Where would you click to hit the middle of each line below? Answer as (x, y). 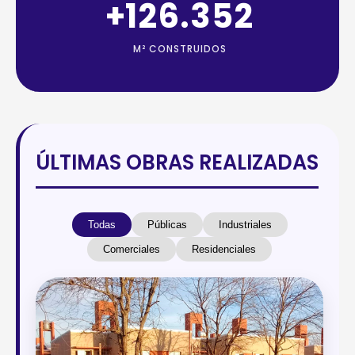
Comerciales (132, 249)
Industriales (245, 225)
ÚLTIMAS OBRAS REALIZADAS (177, 162)
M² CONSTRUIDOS (179, 49)
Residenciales (224, 249)
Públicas (167, 225)
